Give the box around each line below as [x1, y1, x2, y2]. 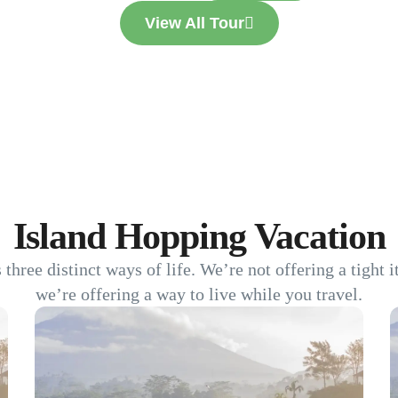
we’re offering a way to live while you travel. [36, 284, 362, 305]
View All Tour [144, 14, 244, 33]
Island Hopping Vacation [12, 216, 386, 258]
